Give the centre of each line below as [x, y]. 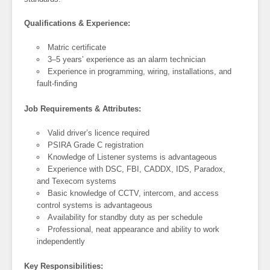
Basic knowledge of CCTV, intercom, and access [133, 193]
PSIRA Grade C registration [96, 145]
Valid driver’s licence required [99, 133]
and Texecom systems [77, 181]
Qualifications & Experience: [77, 24]
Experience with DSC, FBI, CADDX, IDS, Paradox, [137, 169]
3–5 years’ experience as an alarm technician [127, 60]
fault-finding [57, 84]
